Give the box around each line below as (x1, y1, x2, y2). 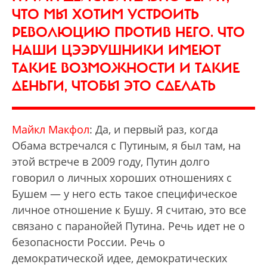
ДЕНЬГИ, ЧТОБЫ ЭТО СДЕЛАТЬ (12, 77, 216, 95)
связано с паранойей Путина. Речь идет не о (12, 219, 245, 233)
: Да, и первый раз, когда (89, 122, 218, 136)
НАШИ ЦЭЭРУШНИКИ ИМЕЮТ (12, 41, 221, 59)
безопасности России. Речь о (12, 235, 165, 249)
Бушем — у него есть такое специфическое (12, 187, 237, 201)
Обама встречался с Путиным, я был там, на (12, 138, 241, 153)
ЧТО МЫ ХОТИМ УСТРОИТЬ (12, 5, 199, 23)
